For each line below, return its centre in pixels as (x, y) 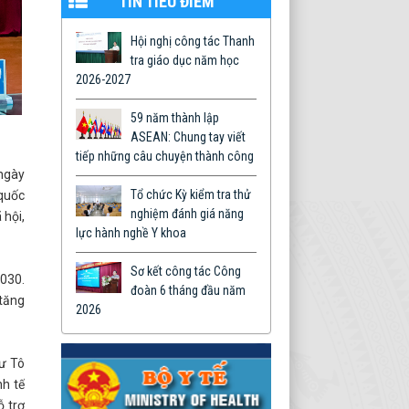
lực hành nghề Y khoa (131, 233)
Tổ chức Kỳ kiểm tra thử (191, 194)
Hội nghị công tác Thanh (193, 41)
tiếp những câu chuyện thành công (165, 156)
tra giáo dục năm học (185, 60)
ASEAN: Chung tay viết (188, 137)
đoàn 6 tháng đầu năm (188, 290)
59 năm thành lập (175, 118)
